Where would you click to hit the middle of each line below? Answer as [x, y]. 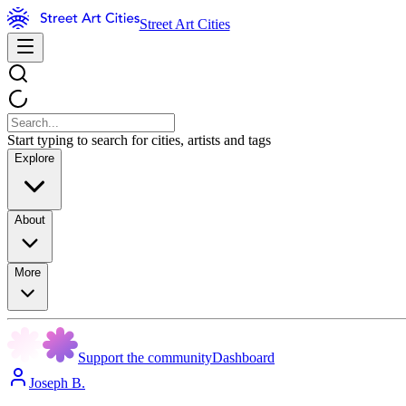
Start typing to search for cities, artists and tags [139, 140]
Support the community [145, 358]
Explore [34, 158]
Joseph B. [57, 383]
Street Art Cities [184, 24]
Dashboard [243, 358]
